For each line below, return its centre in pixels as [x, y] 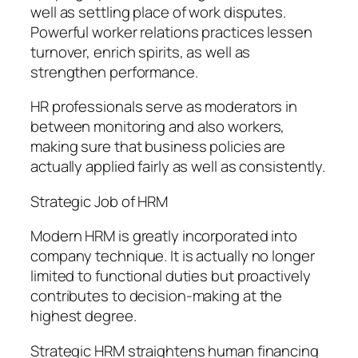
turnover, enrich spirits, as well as [141, 52]
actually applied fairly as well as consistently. [178, 167]
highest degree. [84, 316]
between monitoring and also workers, [158, 127]
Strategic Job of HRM [99, 201]
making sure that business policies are [158, 147]
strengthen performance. [114, 72]
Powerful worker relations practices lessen [171, 32]
